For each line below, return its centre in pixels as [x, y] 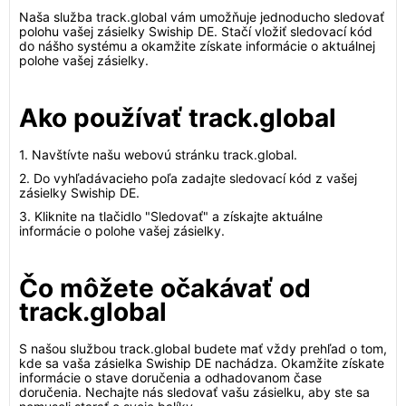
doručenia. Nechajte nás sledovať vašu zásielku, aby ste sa [194, 392]
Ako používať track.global [178, 118]
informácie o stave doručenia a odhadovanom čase [170, 377]
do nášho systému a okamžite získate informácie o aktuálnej [197, 46]
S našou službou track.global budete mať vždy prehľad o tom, [203, 348]
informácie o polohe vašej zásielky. [122, 231]
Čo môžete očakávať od [165, 288]
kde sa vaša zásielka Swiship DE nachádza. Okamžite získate [202, 363]
